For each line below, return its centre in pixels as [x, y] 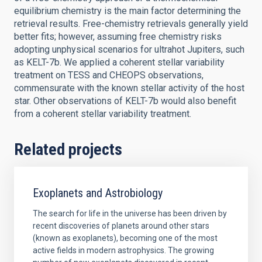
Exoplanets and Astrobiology [98, 193]
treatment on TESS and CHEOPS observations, [109, 75]
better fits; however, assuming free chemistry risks [118, 37]
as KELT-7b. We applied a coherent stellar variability [119, 62]
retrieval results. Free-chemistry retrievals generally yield [131, 24]
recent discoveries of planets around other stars [121, 226]
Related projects [68, 149]
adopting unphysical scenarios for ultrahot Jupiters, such [129, 49]
